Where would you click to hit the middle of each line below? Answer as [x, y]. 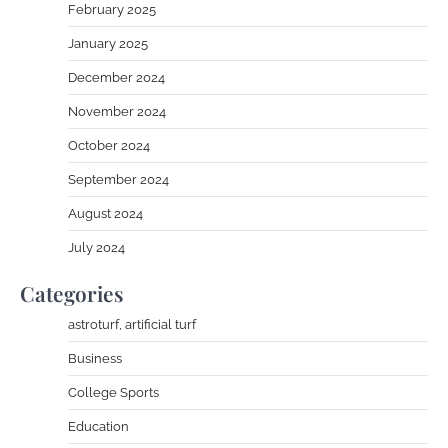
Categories [72, 293]
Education [98, 427]
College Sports [113, 393]
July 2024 [96, 248]
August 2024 [105, 214]
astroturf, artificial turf [132, 325]
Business [95, 359]
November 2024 [117, 112]
